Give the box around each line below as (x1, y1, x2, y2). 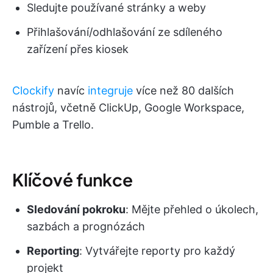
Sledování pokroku (27, 203, 126, 216)
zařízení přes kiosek (27, 43, 129, 56)
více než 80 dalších (133, 84, 234, 97)
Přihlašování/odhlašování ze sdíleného (27, 26, 222, 39)
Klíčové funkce (12, 169, 133, 191)
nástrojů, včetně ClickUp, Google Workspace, (12, 101, 244, 115)
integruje (88, 84, 133, 97)
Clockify (12, 84, 54, 97)
